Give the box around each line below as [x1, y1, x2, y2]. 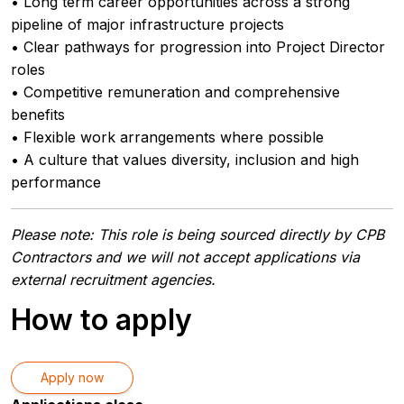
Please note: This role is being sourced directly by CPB [11, 225, 384, 243]
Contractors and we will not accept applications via [11, 248, 360, 266]
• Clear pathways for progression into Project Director [11, 38, 385, 56]
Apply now [41, 370, 104, 385]
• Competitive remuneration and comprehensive [11, 83, 340, 101]
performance [11, 173, 101, 191]
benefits [11, 106, 65, 124]
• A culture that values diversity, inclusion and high [11, 151, 359, 169]
